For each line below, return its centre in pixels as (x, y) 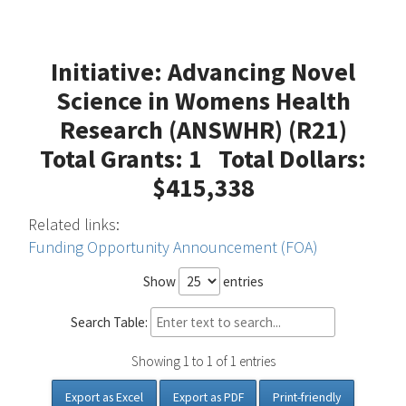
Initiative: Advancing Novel (203, 71)
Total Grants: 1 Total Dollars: (203, 158)
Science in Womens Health (203, 100)
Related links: (74, 224)
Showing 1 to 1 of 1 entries (203, 362)
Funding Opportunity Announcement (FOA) (174, 247)
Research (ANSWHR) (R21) (203, 129)
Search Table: (109, 322)
